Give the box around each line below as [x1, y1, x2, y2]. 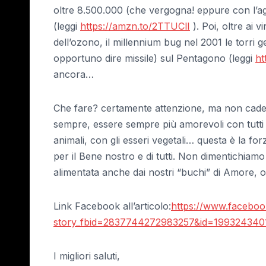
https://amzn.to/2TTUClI [80, 20, 190, 32]
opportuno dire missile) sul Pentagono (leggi [53, 52, 255, 64]
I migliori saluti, [53, 249, 120, 262]
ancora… [53, 68, 94, 80]
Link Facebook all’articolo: [53, 199, 171, 212]
